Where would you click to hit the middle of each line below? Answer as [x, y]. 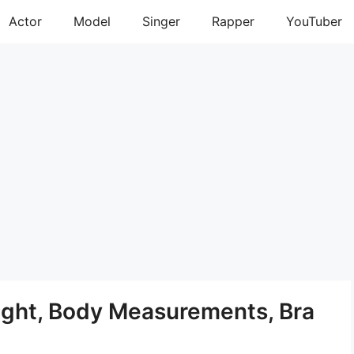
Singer [161, 21]
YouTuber [314, 21]
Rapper [233, 21]
